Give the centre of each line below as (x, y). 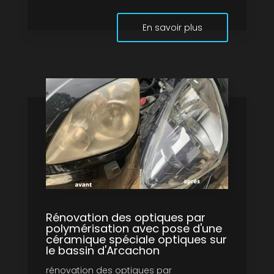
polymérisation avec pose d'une (134, 229)
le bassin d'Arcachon (103, 251)
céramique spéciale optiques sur (136, 240)
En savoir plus (172, 28)
